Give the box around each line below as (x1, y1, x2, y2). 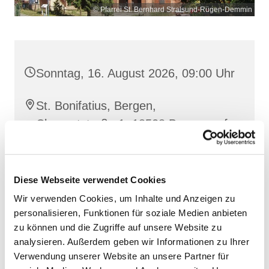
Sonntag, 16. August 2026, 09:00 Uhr (36, 66, 235, 80)
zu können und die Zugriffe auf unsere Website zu (14, 222, 222, 232)
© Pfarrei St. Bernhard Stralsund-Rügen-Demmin (93, 5, 252, 14)
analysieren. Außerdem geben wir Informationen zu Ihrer (14, 236, 249, 247)
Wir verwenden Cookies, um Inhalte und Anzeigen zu (14, 193, 235, 204)
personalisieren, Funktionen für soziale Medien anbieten (14, 207, 247, 218)
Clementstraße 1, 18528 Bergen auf (36, 116, 228, 130)
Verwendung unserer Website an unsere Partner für (14, 250, 229, 261)
